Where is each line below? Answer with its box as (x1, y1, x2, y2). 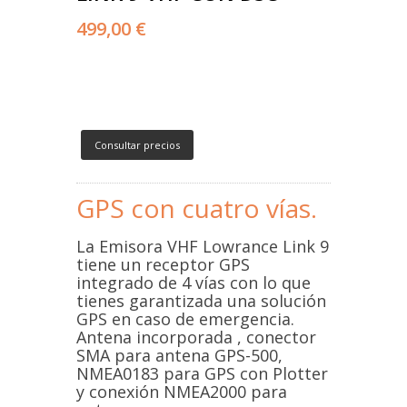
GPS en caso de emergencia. (76, 308, 294, 331)
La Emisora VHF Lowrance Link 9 (76, 235, 329, 258)
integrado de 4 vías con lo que (76, 272, 311, 294)
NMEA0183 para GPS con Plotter (76, 362, 328, 385)
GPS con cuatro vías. (76, 191, 317, 226)
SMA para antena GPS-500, (76, 344, 283, 367)
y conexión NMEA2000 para (76, 381, 287, 403)
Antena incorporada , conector (76, 326, 316, 349)
